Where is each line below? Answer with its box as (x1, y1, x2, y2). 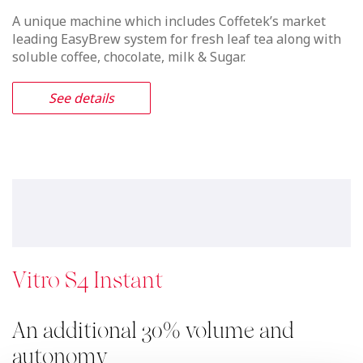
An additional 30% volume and (12, 317, 294, 344)
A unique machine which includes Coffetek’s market (12, 11, 326, 30)
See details (49, 88, 114, 107)
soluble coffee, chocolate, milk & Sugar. (12, 47, 246, 66)
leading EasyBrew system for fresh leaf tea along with (12, 29, 341, 48)
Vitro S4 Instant (12, 266, 163, 293)
